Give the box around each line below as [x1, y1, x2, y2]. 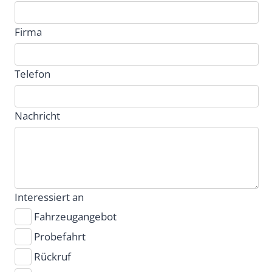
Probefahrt [34, 229, 86, 244]
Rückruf [34, 250, 71, 264]
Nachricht [15, 109, 60, 123]
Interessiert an [15, 190, 84, 205]
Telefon [15, 67, 50, 81]
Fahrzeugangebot [34, 209, 117, 224]
